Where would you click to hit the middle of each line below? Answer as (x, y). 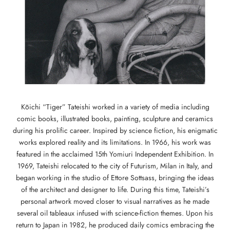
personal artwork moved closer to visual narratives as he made (115, 202)
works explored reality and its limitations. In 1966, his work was (115, 142)
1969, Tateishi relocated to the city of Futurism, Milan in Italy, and (115, 166)
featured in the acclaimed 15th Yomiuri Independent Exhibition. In (115, 154)
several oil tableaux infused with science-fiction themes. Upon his (115, 213)
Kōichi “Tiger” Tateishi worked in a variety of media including (115, 107)
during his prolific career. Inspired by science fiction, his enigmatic (115, 131)
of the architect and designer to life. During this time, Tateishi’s (115, 190)
